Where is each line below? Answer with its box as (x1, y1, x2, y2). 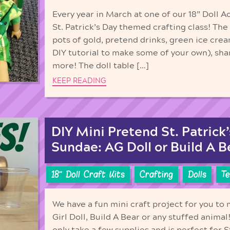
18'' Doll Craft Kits (51, 169, 125, 181)
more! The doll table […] (52, 62, 149, 70)
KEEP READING (52, 76, 106, 85)
